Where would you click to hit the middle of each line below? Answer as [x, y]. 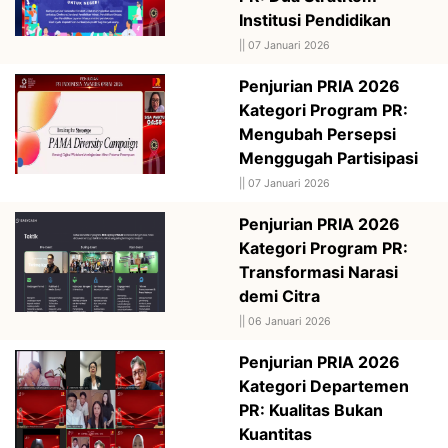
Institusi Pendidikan [315, 19]
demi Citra [279, 295]
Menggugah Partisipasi [328, 157]
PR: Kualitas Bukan [311, 409]
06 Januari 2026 [289, 321]
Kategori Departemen [324, 385]
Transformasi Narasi [318, 271]
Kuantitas [275, 433]
